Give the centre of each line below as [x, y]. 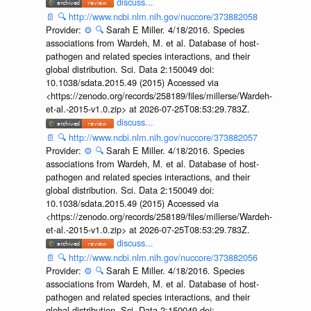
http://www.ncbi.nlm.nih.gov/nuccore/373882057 [163, 137]
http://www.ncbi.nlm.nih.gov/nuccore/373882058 [163, 17]
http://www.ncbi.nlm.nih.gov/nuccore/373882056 [163, 258]
